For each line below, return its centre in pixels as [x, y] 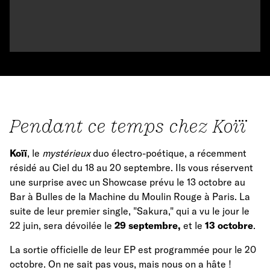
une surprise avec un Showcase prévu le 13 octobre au [127, 182]
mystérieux [66, 153]
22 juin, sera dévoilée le [61, 226]
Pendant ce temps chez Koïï [128, 126]
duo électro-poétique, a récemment [168, 153]
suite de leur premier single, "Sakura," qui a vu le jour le [130, 211]
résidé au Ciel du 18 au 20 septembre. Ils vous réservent [131, 168]
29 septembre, [146, 226]
